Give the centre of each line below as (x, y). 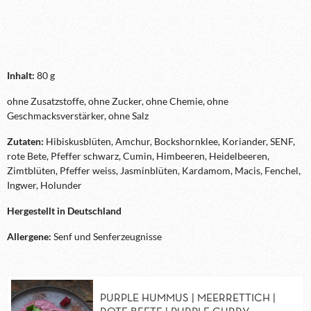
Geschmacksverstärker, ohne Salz (78, 116)
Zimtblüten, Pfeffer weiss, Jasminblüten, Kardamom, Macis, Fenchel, (154, 171)
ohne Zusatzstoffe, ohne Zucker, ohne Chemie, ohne (118, 101)
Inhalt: (22, 76)
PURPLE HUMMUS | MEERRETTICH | (187, 299)
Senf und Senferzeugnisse (108, 237)
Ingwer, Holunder (44, 185)
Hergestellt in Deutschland (64, 211)
